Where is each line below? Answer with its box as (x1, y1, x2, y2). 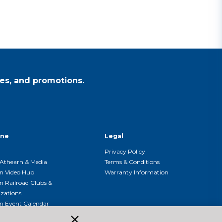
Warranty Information (105, 168, 168, 176)
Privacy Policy (105, 148, 145, 155)
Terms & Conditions (105, 158, 160, 166)
